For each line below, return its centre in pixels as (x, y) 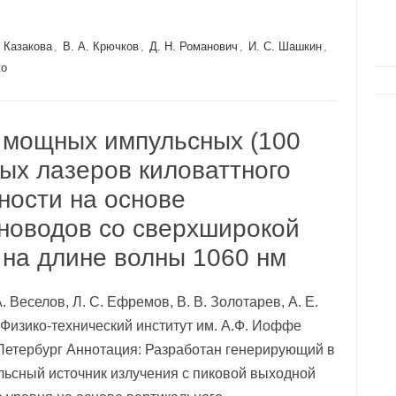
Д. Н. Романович (193, 46)
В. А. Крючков (100, 46)
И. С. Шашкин (285, 46)
